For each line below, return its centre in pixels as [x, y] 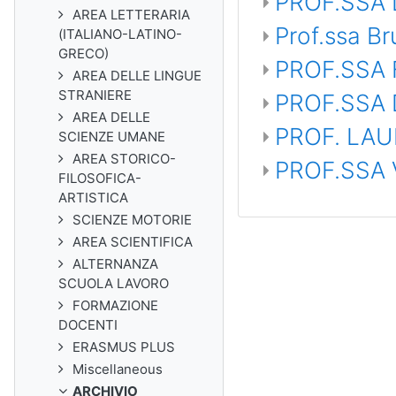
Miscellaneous [118, 369]
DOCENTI [88, 325]
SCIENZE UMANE [112, 137]
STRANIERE [95, 95]
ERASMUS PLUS [124, 347]
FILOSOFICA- [100, 178]
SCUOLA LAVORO [114, 283]
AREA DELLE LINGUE [137, 76]
